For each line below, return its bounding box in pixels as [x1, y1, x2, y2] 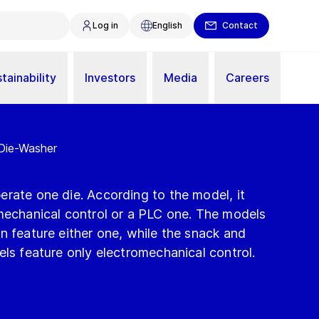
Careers [226, 70, 269, 85]
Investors [85, 70, 135, 85]
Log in [93, 20, 118, 31]
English [152, 20, 182, 31]
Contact [222, 20, 258, 31]
